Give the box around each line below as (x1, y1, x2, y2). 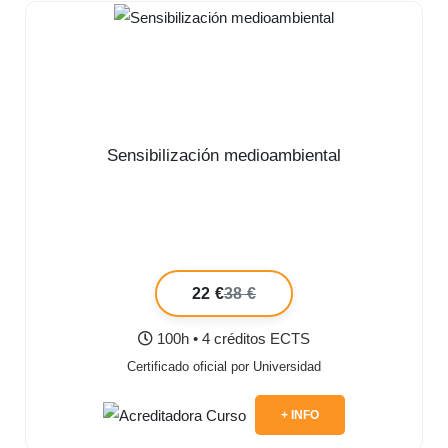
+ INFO (281, 408, 319, 423)
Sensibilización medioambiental (107, 146, 341, 166)
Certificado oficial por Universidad (127, 359, 321, 375)
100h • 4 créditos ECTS (153, 330, 310, 348)
